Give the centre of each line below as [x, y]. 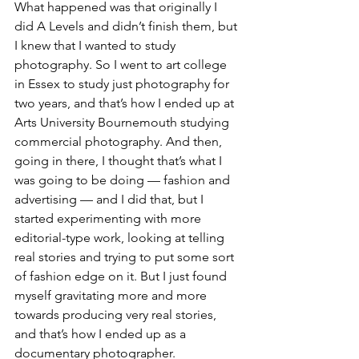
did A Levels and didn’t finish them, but [127, 26]
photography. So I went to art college [122, 65]
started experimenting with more [109, 218]
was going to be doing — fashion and [124, 180]
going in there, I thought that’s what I [120, 161]
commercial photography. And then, [120, 141]
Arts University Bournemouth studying [123, 122]
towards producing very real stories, [117, 315]
